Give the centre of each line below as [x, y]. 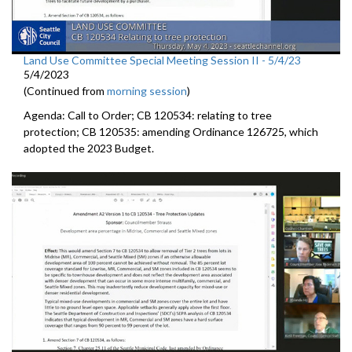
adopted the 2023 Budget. [89, 148]
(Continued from [65, 90]
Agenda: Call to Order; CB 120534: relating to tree [148, 115]
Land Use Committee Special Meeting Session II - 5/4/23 [162, 60]
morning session [147, 90]
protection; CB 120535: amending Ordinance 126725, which [171, 131]
